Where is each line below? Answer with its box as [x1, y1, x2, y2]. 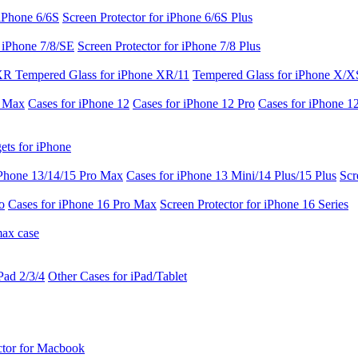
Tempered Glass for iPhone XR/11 [15, 68, 189, 82]
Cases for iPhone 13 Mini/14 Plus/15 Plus [126, 169, 336, 183]
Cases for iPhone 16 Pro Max [8, 197, 157, 212]
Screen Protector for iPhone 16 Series [160, 197, 348, 212]
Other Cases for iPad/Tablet [48, 269, 187, 284]
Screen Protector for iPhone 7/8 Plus [78, 39, 261, 54]
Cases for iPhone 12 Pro [133, 97, 255, 111]
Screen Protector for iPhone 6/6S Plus [62, 10, 253, 25]
